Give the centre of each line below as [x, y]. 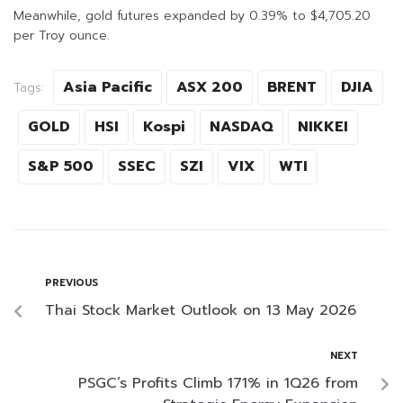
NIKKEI [323, 127]
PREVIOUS [72, 283]
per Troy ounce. [62, 36]
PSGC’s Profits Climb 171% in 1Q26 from [218, 384]
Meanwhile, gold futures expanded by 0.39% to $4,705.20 [192, 16]
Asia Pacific [107, 88]
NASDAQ [242, 127]
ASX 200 [210, 88]
